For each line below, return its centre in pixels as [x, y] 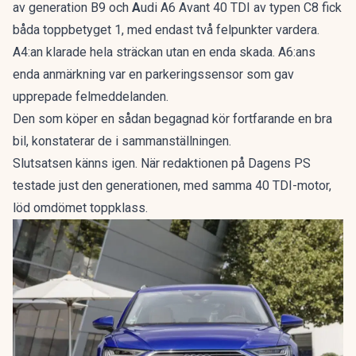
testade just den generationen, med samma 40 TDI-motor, [172, 186]
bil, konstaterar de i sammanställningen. [122, 141]
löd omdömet [51, 208]
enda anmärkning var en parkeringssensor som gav [153, 74]
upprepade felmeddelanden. [91, 97]
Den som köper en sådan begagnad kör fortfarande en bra [172, 119]
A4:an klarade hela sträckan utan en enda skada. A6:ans [164, 52]
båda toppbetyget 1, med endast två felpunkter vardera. [166, 30]
